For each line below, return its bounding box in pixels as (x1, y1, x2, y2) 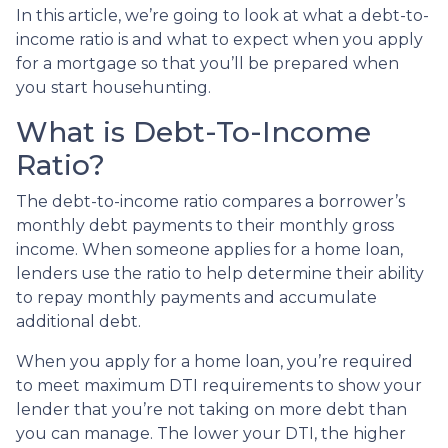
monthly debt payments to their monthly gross (16, 215, 394, 235)
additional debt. (16, 311, 145, 331)
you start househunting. (16, 77, 211, 97)
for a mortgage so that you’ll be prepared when (16, 53, 399, 73)
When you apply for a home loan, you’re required (16, 351, 413, 371)
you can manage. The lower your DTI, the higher (16, 423, 406, 443)
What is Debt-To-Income (16, 114, 371, 149)
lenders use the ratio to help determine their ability (16, 263, 424, 283)
